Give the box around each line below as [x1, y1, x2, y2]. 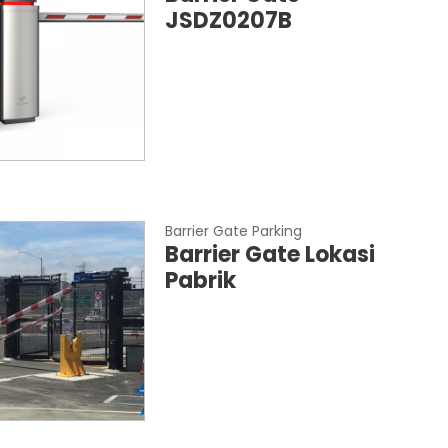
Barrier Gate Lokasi [165, 239, 376, 270]
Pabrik [165, 265, 237, 296]
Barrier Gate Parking [165, 221, 303, 241]
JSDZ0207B [165, 5, 293, 36]
